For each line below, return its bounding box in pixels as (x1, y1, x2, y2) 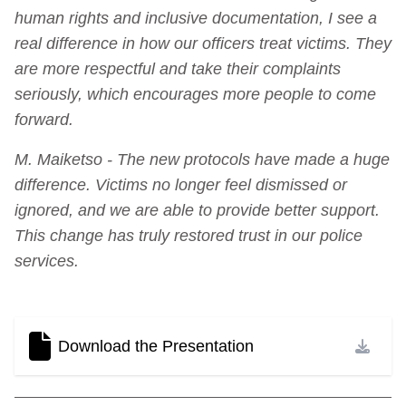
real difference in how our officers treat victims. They (14, 34, 391, 53)
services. (14, 251, 83, 270)
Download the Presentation (58, 336, 254, 355)
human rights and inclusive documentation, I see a (14, 8, 377, 27)
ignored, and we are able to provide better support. (14, 200, 380, 219)
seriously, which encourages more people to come (14, 84, 376, 103)
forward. (14, 110, 73, 129)
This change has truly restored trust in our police (14, 226, 362, 245)
